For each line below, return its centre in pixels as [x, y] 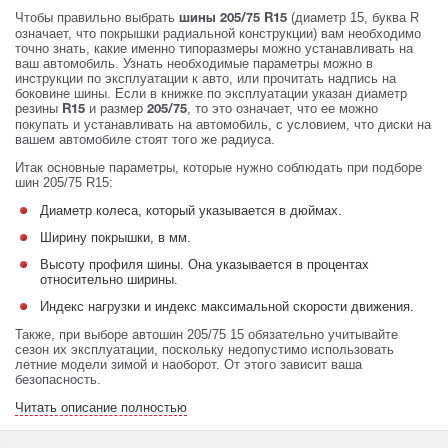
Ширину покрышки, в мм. [115, 237]
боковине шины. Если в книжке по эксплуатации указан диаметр [211, 93]
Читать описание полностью [101, 407]
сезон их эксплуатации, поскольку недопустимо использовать [204, 349]
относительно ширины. [109, 279]
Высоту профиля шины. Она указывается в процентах [204, 264]
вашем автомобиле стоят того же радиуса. [145, 139]
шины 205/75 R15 [233, 18]
